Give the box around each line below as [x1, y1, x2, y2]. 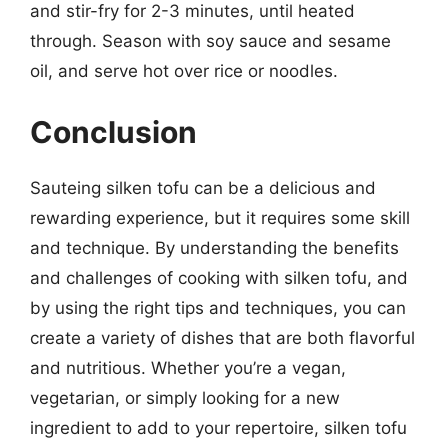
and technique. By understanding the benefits [30, 238, 399, 258]
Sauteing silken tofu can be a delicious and [30, 178, 376, 198]
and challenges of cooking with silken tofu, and [30, 268, 408, 288]
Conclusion [30, 114, 197, 150]
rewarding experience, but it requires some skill [30, 208, 410, 228]
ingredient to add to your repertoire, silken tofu [30, 418, 407, 438]
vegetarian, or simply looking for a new [30, 388, 340, 408]
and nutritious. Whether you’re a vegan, [30, 358, 346, 378]
